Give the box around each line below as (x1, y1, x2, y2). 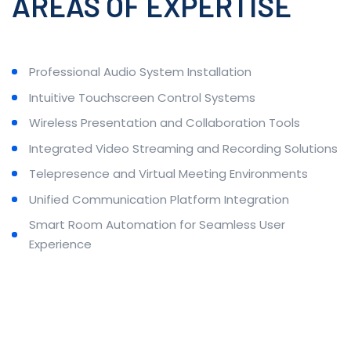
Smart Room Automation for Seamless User (29, 216, 285, 233)
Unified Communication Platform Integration (29, 190, 289, 208)
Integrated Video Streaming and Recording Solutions (29, 139, 338, 157)
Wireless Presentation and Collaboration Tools (29, 114, 300, 132)
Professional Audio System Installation (29, 63, 251, 81)
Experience (29, 236, 92, 253)
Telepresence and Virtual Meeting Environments (29, 165, 308, 183)
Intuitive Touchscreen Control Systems (29, 89, 255, 106)
